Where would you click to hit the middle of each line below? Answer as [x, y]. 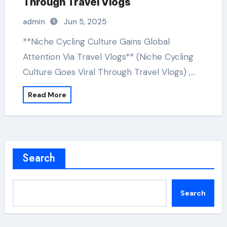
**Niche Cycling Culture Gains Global [30, 42]
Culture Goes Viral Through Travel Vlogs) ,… [109, 72]
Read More [47, 95]
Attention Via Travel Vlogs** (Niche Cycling [108, 57]
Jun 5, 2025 [85, 22]
